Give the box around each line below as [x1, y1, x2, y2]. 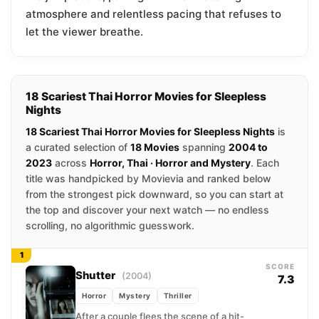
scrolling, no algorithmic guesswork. [26, 219, 194, 232]
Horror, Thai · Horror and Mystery [90, 157, 251, 169]
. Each [251, 157, 279, 169]
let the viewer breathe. [26, 25, 143, 39]
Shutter [75, 268, 117, 282]
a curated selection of [26, 141, 130, 154]
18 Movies [130, 141, 179, 154]
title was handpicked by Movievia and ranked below [26, 172, 271, 185]
